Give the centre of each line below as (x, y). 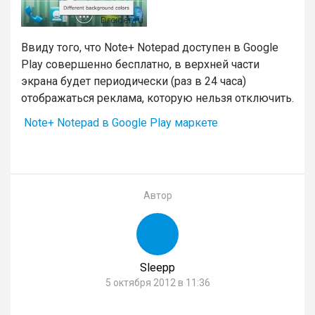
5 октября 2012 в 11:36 (157, 283)
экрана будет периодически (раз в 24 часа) (134, 81)
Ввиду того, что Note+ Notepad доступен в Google (150, 47)
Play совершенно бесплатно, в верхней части (140, 64)
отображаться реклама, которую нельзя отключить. (157, 98)
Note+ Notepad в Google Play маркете (120, 122)
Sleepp (157, 268)
